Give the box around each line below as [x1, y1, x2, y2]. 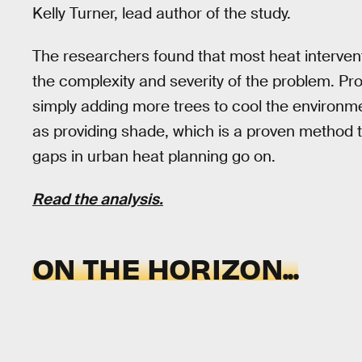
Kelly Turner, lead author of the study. [32, 3, 291, 24]
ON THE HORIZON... [32, 249, 299, 287]
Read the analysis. [32, 188, 163, 209]
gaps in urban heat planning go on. [32, 145, 276, 166]
